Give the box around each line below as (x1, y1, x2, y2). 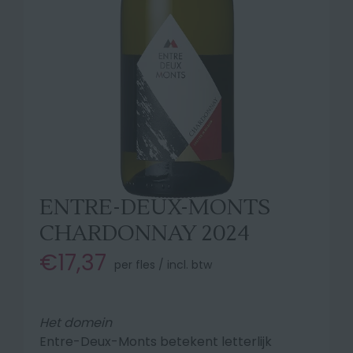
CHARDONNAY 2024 (39, 219, 250, 247)
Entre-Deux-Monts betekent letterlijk (39, 333, 272, 351)
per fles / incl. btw (114, 257, 212, 273)
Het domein (39, 314, 121, 332)
